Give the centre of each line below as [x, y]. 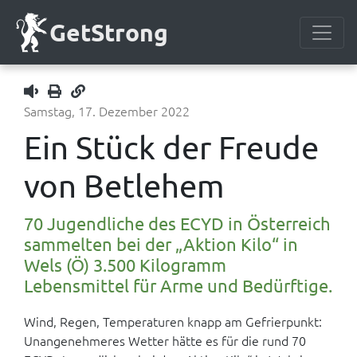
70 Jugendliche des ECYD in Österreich [177, 223]
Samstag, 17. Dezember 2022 [107, 111]
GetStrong [108, 32]
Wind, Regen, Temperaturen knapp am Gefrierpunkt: [173, 321]
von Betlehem [124, 185]
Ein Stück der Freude [171, 147]
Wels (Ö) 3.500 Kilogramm [125, 265]
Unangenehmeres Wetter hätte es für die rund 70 [165, 340]
